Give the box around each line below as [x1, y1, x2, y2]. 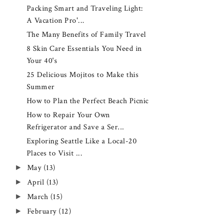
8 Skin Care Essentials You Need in [26, 43, 142, 54]
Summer [26, 82, 55, 92]
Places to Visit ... [26, 148, 83, 159]
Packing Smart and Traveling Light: [26, 3, 143, 14]
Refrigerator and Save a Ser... [26, 122, 124, 133]
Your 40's [26, 55, 58, 66]
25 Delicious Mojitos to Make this [26, 70, 139, 80]
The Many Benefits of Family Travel [26, 29, 146, 40]
